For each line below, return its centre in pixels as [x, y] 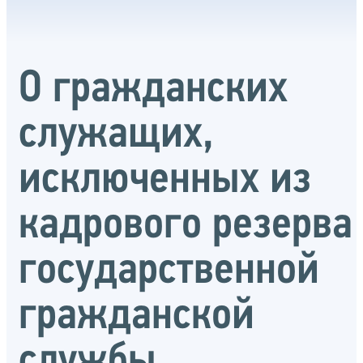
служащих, [116, 135]
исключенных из [165, 180]
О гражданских [153, 90]
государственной [169, 271]
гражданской [137, 316]
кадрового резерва [186, 226]
